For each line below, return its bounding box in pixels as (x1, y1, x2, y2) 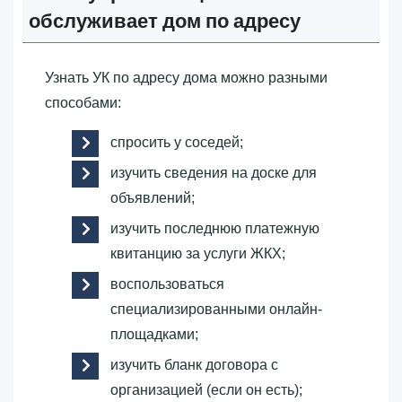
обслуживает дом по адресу (29, 6, 301, 35)
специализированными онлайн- (110, 301, 322, 317)
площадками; (110, 326, 198, 342)
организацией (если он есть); (110, 381, 302, 398)
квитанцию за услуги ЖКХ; (110, 245, 285, 261)
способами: (45, 94, 121, 110)
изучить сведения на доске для (110, 164, 317, 180)
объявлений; (110, 189, 195, 205)
